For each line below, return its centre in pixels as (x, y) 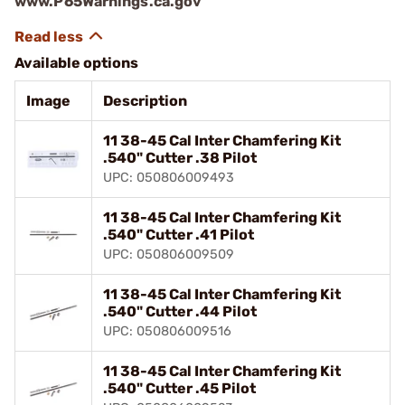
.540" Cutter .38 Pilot (180, 158)
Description (145, 101)
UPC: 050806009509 (169, 254)
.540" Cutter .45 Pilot (179, 388)
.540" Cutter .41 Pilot (179, 235)
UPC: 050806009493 (169, 178)
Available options (76, 63)
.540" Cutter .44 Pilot (180, 311)
